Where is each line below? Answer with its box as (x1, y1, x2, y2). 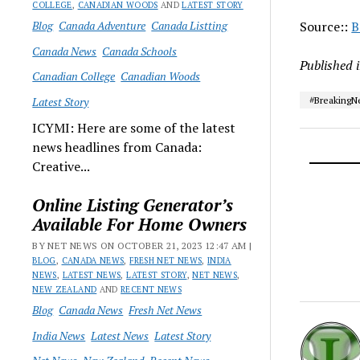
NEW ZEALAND (32, 284, 97, 295)
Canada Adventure (59, 18, 146, 33)
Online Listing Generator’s (32, 194, 234, 216)
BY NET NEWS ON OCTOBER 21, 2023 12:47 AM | (32, 239, 252, 252)
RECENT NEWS (121, 284, 182, 295)
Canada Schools (102, 43, 178, 59)
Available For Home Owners (32, 213, 247, 235)
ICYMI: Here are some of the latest (32, 119, 236, 137)
